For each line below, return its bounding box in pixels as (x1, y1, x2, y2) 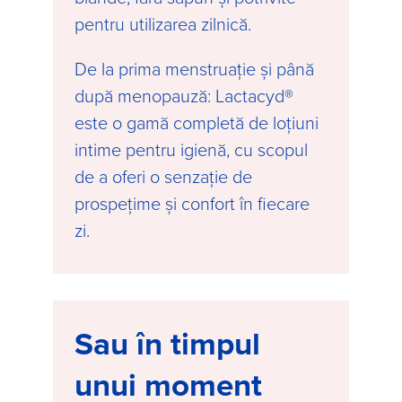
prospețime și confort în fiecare (74, 189, 310, 215)
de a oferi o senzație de (74, 162, 252, 188)
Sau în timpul (74, 319, 260, 366)
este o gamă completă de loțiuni (74, 109, 319, 135)
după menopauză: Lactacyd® (74, 82, 293, 108)
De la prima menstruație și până (74, 55, 314, 81)
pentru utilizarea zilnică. (74, 10, 251, 36)
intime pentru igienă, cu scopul (74, 135, 308, 162)
